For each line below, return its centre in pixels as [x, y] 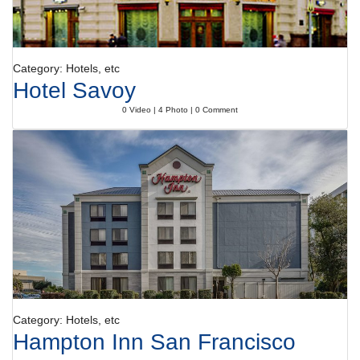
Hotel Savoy [74, 90]
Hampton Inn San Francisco [154, 342]
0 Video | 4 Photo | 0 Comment [180, 110]
